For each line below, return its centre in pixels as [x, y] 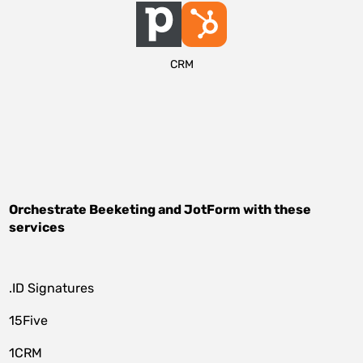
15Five [29, 320]
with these [276, 209]
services [37, 227]
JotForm [213, 209]
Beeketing [123, 209]
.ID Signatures [52, 288]
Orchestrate [49, 209]
